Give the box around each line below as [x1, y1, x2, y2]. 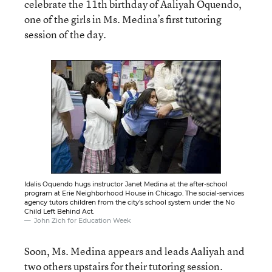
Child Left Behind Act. [24, 207, 94, 216]
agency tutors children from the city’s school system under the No [24, 198, 235, 206]
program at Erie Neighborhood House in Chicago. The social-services [24, 189, 244, 197]
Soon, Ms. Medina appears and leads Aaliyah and [24, 243, 245, 258]
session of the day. [24, 27, 106, 41]
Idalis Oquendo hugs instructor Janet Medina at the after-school [24, 180, 228, 188]
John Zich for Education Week [34, 216, 131, 225]
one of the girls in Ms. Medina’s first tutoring [24, 12, 222, 26]
